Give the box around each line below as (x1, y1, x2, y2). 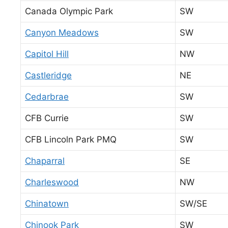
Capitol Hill (25, 48, 69, 59)
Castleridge (25, 70, 72, 80)
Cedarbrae (25, 91, 69, 102)
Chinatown (25, 198, 69, 209)
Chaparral (25, 155, 65, 166)
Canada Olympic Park (25, 6, 113, 16)
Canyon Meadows (25, 27, 99, 38)
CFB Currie (25, 112, 69, 123)
